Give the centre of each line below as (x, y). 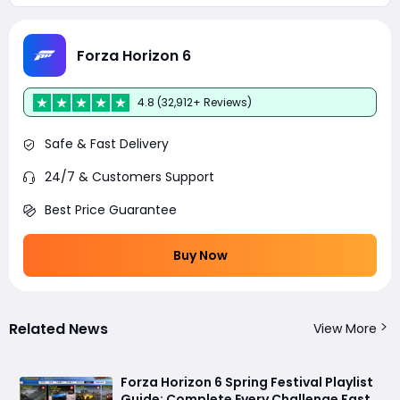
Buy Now (200, 256)
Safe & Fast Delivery (107, 144)
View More (345, 329)
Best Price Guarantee (111, 210)
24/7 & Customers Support (129, 177)
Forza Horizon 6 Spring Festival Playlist (247, 383)
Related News (58, 329)
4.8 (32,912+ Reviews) (195, 102)
